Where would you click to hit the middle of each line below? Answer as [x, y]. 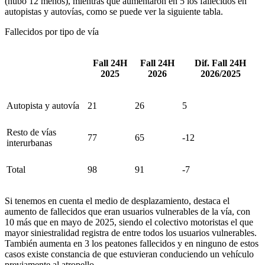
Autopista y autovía [43, 105]
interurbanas [29, 143]
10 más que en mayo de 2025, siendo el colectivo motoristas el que [129, 222]
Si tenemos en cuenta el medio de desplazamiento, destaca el [117, 201]
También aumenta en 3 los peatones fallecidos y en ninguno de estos [132, 243]
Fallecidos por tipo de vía [52, 31]
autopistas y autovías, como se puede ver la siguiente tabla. [114, 11]
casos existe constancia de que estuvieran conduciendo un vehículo [129, 254]
